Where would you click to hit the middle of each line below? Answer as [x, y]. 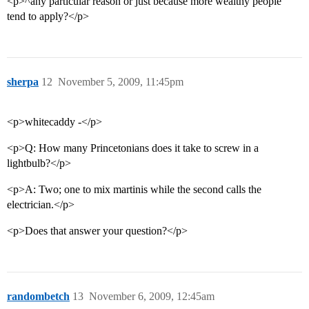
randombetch [38, 297]
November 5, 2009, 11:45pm [121, 82]
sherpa [23, 82]
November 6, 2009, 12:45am [152, 297]
